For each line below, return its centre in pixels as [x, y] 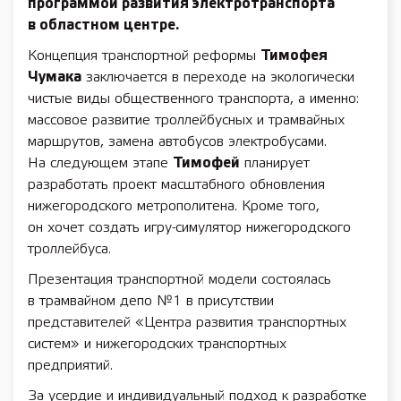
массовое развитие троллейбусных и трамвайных [186, 120]
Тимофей [206, 163]
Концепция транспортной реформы [144, 56]
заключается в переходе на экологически [218, 77]
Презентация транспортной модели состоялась [179, 280]
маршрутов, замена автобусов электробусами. [177, 142]
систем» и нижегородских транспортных [157, 344]
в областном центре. [103, 26]
